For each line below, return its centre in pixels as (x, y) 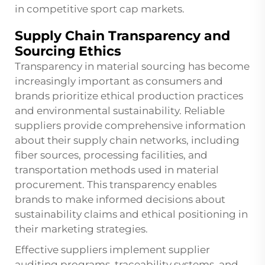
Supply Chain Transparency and (122, 36)
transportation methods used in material (117, 170)
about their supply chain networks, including (127, 140)
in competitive (53, 9)
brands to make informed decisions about (120, 200)
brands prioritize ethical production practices (129, 96)
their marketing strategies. (81, 229)
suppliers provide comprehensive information (130, 126)
